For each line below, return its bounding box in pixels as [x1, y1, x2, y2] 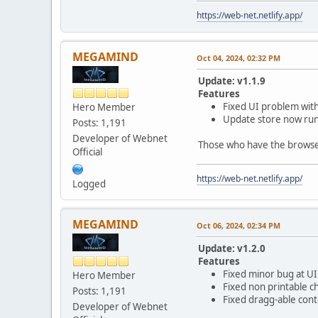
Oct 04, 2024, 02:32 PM [197, 52, 280, 63]
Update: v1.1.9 [198, 74, 265, 87]
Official [72, 146, 102, 159]
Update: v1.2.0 [198, 242, 265, 256]
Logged [72, 177, 106, 191]
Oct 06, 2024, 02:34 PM [197, 220, 280, 231]
